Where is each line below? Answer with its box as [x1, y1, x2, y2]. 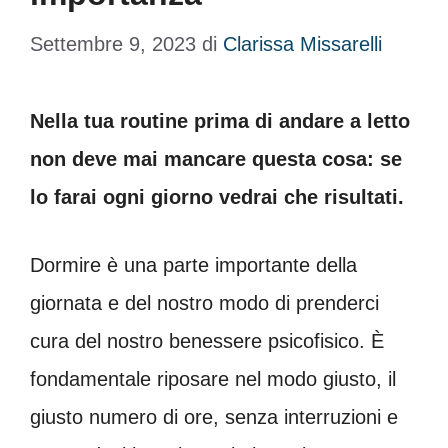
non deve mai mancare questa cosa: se [30, 148, 402, 170]
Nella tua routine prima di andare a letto [30, 110, 410, 132]
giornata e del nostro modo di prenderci [30, 292, 379, 314]
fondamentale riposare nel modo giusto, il [30, 368, 396, 390]
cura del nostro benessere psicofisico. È [30, 330, 384, 352]
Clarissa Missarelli [223, 33, 382, 55]
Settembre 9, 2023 [30, 33, 196, 55]
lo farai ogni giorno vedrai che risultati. [30, 186, 404, 208]
